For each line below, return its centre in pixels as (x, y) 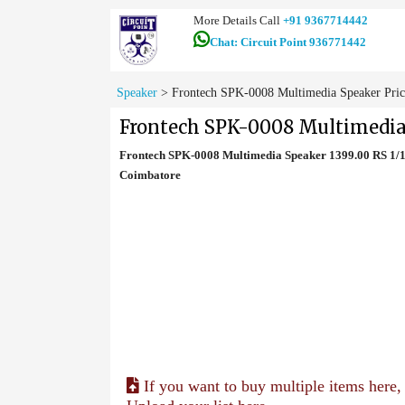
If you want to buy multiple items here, (270, 386)
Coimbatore (150, 175)
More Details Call (238, 20)
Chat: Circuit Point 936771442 (287, 42)
